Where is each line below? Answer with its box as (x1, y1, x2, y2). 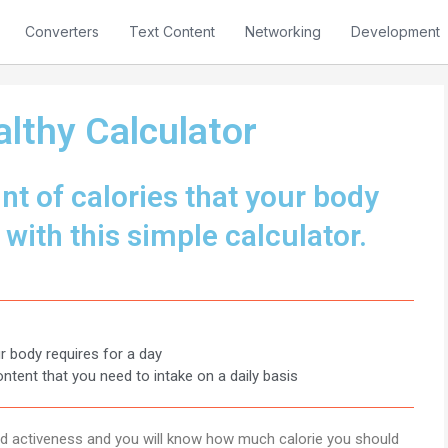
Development (351, 23, 440, 40)
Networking (245, 23, 321, 40)
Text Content (129, 23, 215, 40)
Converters (25, 23, 99, 40)
